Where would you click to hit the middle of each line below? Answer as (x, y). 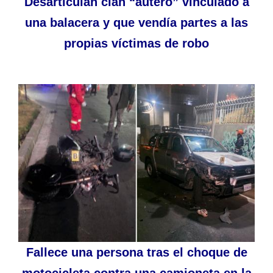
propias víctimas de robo (136, 44)
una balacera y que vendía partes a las (136, 23)
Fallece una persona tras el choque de (136, 252)
